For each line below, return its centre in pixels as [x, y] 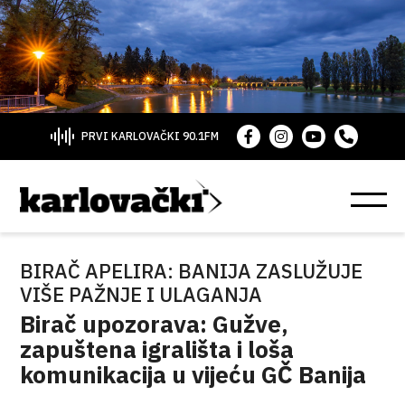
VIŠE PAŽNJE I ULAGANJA [141, 294]
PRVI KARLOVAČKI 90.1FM [150, 136]
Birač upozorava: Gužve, [155, 324]
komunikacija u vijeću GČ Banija [193, 374]
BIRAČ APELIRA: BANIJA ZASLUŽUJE [192, 271]
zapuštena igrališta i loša [157, 349]
